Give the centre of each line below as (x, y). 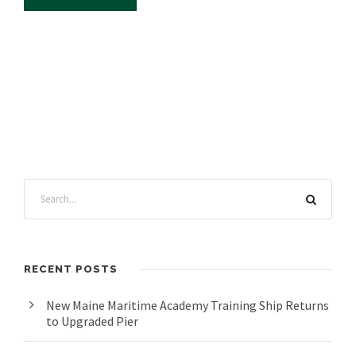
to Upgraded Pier (92, 321)
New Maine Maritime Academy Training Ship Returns (188, 306)
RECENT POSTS (71, 269)
